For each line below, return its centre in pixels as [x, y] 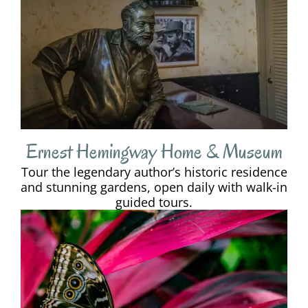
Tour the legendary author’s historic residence [154, 172]
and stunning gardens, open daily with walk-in [154, 187]
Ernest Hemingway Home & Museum [154, 152]
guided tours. [154, 202]
